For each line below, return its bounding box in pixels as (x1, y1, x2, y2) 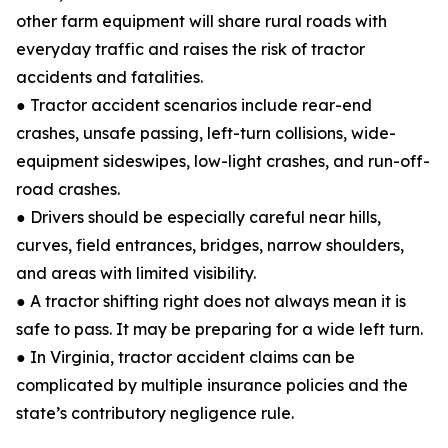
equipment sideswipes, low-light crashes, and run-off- (16, 151, 430, 171)
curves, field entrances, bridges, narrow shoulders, (16, 235, 404, 255)
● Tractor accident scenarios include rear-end (16, 95, 372, 115)
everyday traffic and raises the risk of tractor (16, 39, 365, 59)
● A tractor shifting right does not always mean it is (16, 291, 406, 311)
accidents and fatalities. (16, 67, 203, 87)
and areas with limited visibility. (16, 263, 256, 283)
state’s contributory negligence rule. (16, 403, 294, 423)
